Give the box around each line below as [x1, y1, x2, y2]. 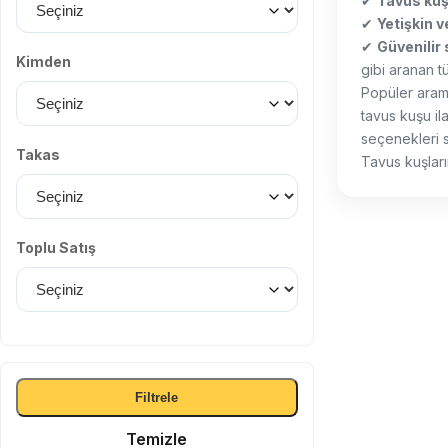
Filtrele [135, 390, 179, 405]
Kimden [16, 53, 71, 70]
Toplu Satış [16, 239, 96, 256]
